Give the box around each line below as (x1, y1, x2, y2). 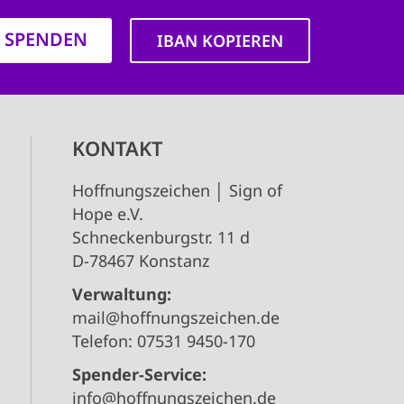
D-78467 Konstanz (71, 250, 209, 272)
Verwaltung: (71, 283, 171, 306)
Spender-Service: (71, 363, 207, 386)
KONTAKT (71, 134, 163, 162)
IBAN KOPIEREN (156, 30, 283, 52)
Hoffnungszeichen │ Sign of (71, 179, 282, 202)
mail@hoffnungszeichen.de (71, 307, 280, 329)
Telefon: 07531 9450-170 (71, 330, 255, 353)
